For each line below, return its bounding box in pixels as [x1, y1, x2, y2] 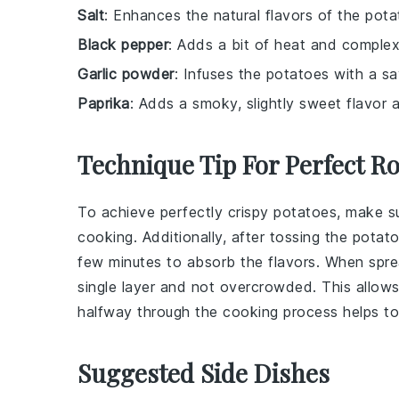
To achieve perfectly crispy [77, 202, 273, 221]
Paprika [77, 94, 130, 112]
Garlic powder [77, 64, 175, 83]
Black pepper [77, 35, 168, 53]
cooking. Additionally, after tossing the [77, 227, 353, 246]
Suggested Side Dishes [77, 355, 330, 389]
